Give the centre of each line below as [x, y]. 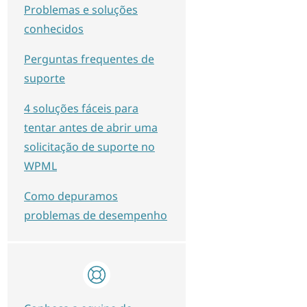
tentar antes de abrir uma [91, 127]
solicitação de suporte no [89, 147]
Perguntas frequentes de [89, 59]
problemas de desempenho [96, 215]
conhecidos [54, 29]
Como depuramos [71, 196]
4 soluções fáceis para [81, 108]
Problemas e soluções [81, 10]
